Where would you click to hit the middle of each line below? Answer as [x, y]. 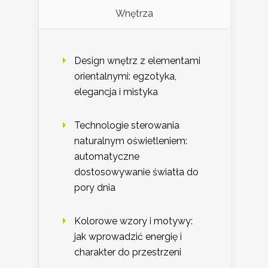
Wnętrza [134, 14]
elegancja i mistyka [116, 92]
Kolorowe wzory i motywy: [133, 221]
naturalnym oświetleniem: [131, 141]
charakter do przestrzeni [128, 252]
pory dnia [95, 188]
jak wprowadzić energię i [128, 237]
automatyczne [107, 157]
